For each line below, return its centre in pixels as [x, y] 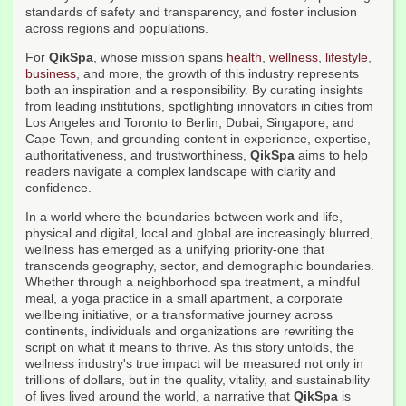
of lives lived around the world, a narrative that [159, 396]
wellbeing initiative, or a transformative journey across [179, 315]
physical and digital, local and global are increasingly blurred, [199, 233]
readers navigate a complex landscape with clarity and [181, 172]
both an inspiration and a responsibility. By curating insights [194, 90]
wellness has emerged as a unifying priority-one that [175, 250]
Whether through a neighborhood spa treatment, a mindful [193, 282]
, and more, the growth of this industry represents [217, 74]
